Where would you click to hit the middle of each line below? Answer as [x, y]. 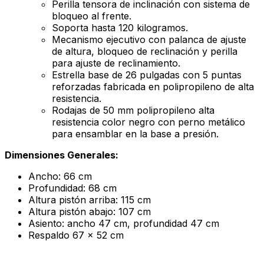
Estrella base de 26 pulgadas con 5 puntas [147, 75]
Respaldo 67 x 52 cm [76, 235]
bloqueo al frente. [92, 16]
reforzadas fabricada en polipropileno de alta [153, 87]
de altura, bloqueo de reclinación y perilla [145, 52]
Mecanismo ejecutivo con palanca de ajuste [149, 40]
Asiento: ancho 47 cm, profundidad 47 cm [124, 224]
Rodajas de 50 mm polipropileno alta [133, 110]
